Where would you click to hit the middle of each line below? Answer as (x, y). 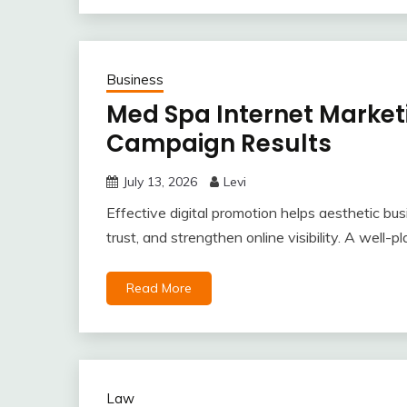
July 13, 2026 (160, 182)
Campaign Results (219, 144)
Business (135, 79)
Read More (159, 288)
